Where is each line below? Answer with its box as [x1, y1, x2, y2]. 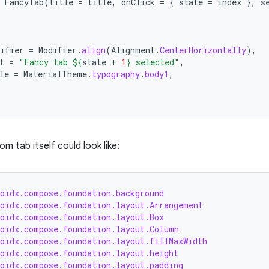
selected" [131, 56, 180, 68]
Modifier [38, 44, 77, 56]
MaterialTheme [23, 68, 87, 80]
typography [92, 68, 140, 80]
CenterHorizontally [160, 44, 246, 56]
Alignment [111, 44, 155, 56]
